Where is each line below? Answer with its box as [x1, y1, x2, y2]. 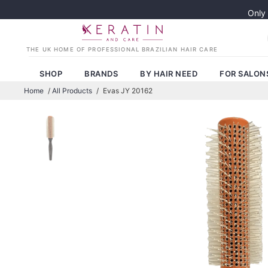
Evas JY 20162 [103, 86, 153, 95]
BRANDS [84, 68, 118, 78]
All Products [52, 86, 92, 95]
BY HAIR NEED [140, 68, 198, 78]
